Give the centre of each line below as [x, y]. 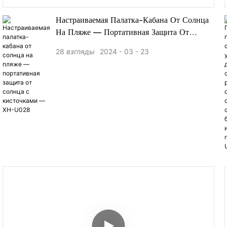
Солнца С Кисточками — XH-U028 [122, 45]
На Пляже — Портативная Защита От [122, 33]
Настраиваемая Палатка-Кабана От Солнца [132, 21]
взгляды [81, 52]
